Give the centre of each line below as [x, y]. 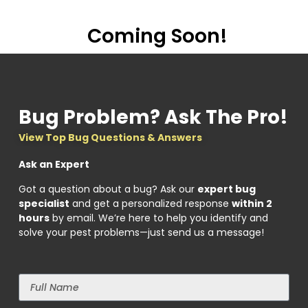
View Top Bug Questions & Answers [110, 138]
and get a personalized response [150, 204]
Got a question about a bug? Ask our [108, 189]
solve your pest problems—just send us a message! [141, 233]
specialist [44, 204]
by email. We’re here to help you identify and [158, 218]
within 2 [252, 204]
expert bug [226, 189]
